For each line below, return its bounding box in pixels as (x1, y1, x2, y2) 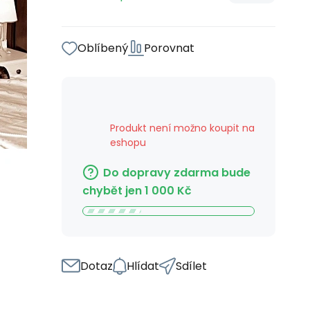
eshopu (110, 136, 146, 149)
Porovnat (144, 40, 194, 56)
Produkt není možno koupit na (110, 121, 255, 135)
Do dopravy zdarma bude (103, 165, 250, 181)
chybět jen (82, 182, 142, 199)
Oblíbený (77, 40, 128, 56)
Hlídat (127, 257, 159, 274)
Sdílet (176, 257, 207, 274)
